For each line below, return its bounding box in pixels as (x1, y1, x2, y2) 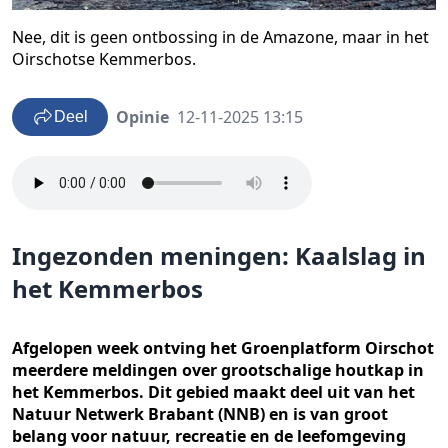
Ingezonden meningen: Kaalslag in (12, 239, 426, 272)
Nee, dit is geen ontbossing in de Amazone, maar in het (12, 26, 429, 48)
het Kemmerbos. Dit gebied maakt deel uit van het (12, 381, 415, 403)
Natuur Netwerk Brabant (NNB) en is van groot (12, 403, 388, 425)
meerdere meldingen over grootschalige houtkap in (12, 359, 424, 381)
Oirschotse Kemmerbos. (12, 48, 196, 70)
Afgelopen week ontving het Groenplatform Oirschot (12, 337, 434, 359)
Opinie (116, 106, 169, 128)
